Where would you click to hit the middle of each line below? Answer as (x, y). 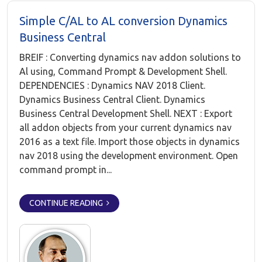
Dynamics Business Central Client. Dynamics (112, 99)
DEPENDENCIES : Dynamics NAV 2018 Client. (112, 85)
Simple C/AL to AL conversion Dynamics (123, 21)
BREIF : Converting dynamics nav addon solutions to (130, 57)
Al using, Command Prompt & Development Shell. (123, 71)
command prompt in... (65, 170)
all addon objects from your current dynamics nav (125, 127)
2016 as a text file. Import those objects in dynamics (130, 142)
